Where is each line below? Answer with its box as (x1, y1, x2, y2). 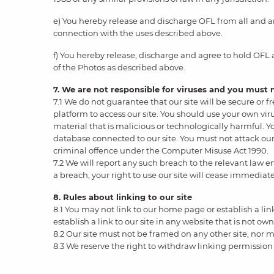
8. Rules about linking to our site (53, 192, 192, 202)
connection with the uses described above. (53, 28, 223, 38)
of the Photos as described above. (53, 62, 185, 72)
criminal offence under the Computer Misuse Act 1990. (53, 146, 268, 155)
